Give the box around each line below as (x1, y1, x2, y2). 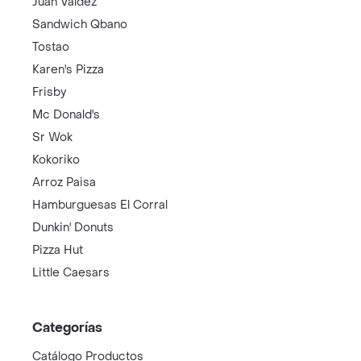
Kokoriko (32, 152, 80, 168)
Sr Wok (32, 130, 73, 145)
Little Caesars (32, 265, 110, 280)
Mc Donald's (32, 107, 100, 122)
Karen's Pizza (32, 62, 104, 77)
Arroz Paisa (32, 175, 96, 190)
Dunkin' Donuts (32, 220, 114, 235)
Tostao (32, 39, 69, 55)
